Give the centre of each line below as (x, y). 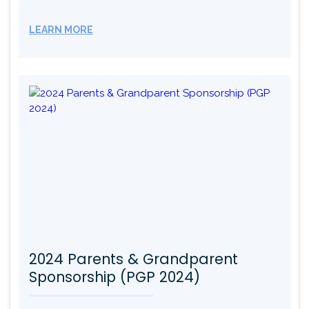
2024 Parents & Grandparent (133, 259)
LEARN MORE (61, 30)
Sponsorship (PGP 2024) (114, 277)
